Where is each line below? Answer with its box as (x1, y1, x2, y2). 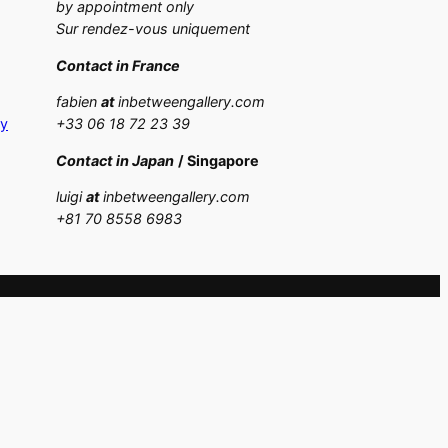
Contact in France (56, 56, 180, 74)
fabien (56, 93, 101, 111)
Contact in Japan (56, 151, 174, 169)
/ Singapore (178, 151, 259, 169)
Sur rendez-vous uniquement (56, 20, 250, 38)
